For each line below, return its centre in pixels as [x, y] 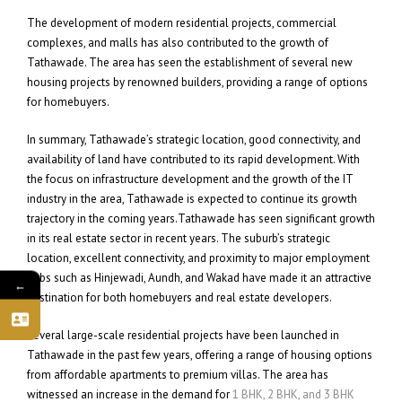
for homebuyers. [68, 102]
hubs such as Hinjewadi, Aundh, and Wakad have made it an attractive [199, 278]
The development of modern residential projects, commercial [182, 23]
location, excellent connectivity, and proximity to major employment [198, 258]
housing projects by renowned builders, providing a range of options [197, 83]
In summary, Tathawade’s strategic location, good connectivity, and [194, 140]
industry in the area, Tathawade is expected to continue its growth [192, 199]
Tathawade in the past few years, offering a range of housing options [200, 355]
